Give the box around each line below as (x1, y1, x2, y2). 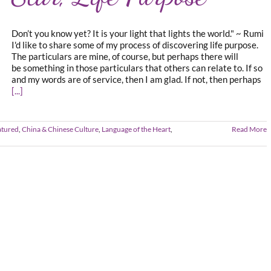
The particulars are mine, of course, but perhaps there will (11, 51, 238, 62)
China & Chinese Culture (22, 125, 99, 134)
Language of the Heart (102, 125, 171, 134)
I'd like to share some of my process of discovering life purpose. (11, 39, 258, 50)
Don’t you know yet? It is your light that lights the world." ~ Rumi (11, 28, 264, 39)
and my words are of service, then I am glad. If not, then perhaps (11, 74, 261, 85)
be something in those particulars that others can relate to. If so (11, 62, 263, 73)
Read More (232, 125, 267, 134)
